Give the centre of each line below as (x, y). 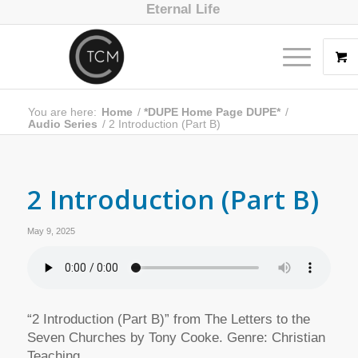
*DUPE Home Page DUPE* (212, 112)
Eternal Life (183, 9)
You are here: (62, 112)
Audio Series (62, 124)
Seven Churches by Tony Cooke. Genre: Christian (176, 338)
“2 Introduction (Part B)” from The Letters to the (168, 320)
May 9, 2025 (51, 231)
